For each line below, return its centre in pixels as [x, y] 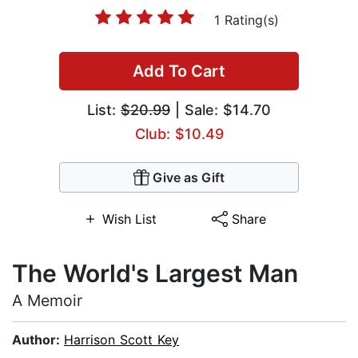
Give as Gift [189, 178]
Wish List [129, 219]
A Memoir [47, 301]
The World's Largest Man [155, 274]
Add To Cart [179, 72]
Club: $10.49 [179, 134]
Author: [38, 340]
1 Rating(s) [246, 20]
